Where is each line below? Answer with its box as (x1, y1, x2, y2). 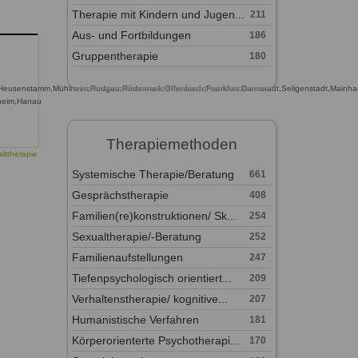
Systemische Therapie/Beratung (71, 168, 234, 181)
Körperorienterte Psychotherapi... (71, 334, 240, 347)
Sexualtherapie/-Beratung (71, 230, 201, 243)
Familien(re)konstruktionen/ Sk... (71, 209, 237, 222)
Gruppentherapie (71, 50, 158, 62)
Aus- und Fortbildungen (71, 29, 191, 42)
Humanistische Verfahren (71, 313, 199, 326)
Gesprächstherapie (71, 189, 169, 201)
